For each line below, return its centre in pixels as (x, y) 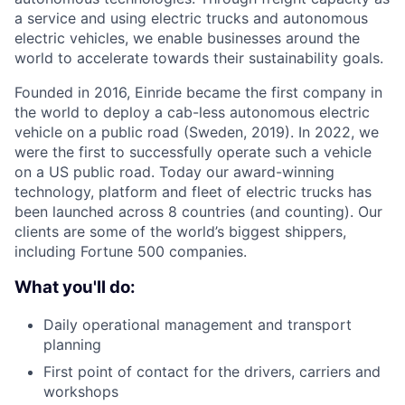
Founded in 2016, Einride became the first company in (198, 92)
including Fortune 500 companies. (131, 251)
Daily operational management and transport (198, 325)
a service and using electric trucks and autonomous (191, 18)
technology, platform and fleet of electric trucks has (193, 191)
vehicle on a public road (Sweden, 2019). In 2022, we (197, 132)
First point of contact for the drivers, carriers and (212, 372)
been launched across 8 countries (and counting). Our (198, 211)
